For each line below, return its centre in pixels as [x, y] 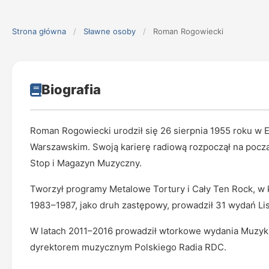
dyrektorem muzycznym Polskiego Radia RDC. [128, 247]
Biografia [71, 89]
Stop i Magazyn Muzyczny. [86, 163]
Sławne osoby [110, 31]
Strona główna [39, 31]
